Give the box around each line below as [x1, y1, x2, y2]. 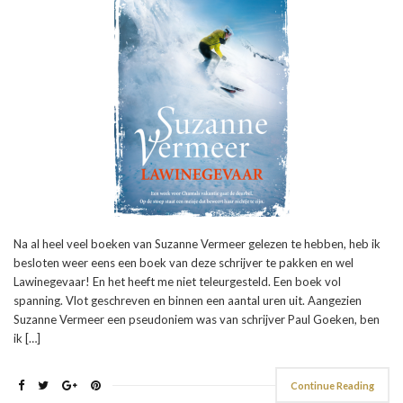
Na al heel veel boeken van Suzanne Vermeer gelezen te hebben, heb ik [13, 236, 381, 251]
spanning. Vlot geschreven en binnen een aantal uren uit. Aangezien [13, 292, 362, 308]
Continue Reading [291, 379, 374, 391]
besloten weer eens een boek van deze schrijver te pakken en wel [13, 255, 354, 270]
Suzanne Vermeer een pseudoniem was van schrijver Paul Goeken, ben [13, 311, 380, 327]
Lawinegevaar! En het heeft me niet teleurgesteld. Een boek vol [13, 273, 341, 289]
